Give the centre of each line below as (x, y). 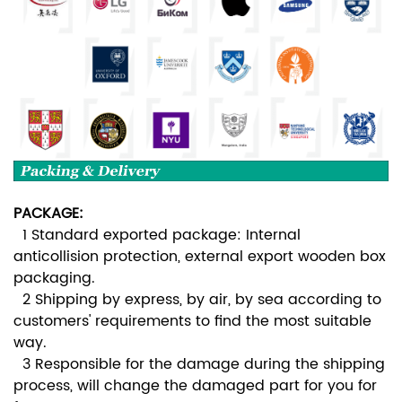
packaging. (54, 279)
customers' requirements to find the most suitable (192, 322)
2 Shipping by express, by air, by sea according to (197, 300)
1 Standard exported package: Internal (157, 236)
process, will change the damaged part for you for (195, 386)
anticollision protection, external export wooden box (200, 257)
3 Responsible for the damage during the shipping (199, 365)
